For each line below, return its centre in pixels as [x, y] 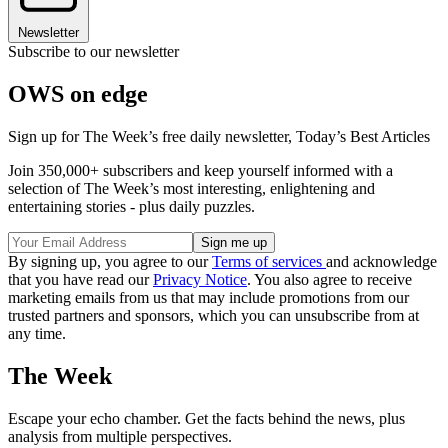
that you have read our [80, 280]
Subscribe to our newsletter [93, 52]
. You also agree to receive [329, 280]
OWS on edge [78, 94]
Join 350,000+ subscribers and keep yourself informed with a [200, 171]
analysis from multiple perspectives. [120, 436]
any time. [37, 334]
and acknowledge [381, 262]
